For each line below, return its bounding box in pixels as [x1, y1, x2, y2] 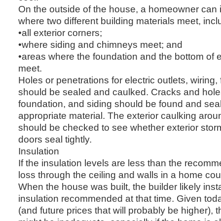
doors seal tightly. [18, 133, 92, 145]
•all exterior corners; [18, 27, 102, 38]
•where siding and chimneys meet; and [18, 38, 183, 50]
